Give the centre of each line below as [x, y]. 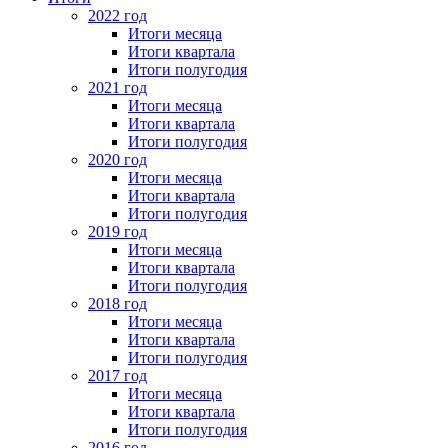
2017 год [117, 376]
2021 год [117, 88]
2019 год [117, 232]
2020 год [117, 160]
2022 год [117, 16]
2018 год [117, 304]
